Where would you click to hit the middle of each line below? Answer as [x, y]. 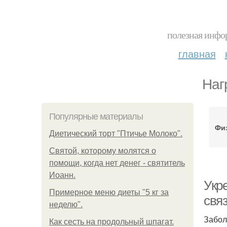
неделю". [66, 204]
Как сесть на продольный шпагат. [111, 222]
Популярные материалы [96, 117]
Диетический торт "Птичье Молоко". [116, 134]
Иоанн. [62, 175]
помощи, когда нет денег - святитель [117, 163]
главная [197, 53]
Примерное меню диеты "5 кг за [109, 192]
